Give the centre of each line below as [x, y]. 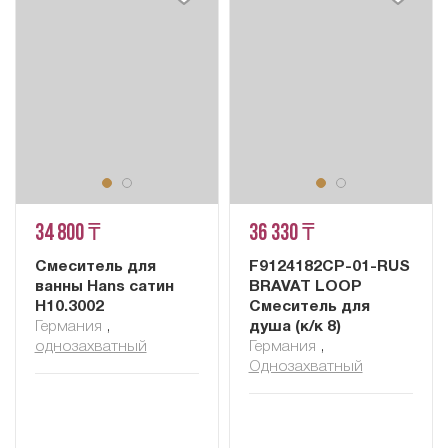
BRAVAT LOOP [305, 287]
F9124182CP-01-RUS [329, 267]
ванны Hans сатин [104, 287]
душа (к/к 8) [294, 327]
